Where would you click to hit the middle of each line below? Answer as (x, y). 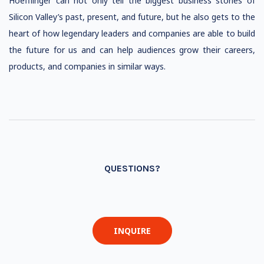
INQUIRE (132, 231)
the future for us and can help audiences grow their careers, (132, 50)
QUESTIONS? (132, 168)
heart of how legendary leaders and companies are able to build (132, 33)
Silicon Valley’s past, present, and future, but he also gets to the (132, 17)
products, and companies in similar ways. (87, 66)
